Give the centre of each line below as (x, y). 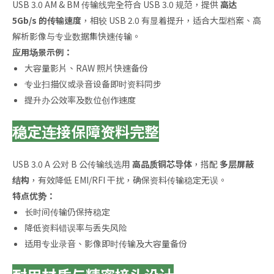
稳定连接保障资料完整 (86, 131)
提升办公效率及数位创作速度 (80, 100)
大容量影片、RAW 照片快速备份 (86, 68)
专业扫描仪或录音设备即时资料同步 (93, 84)
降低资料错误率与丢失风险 (76, 228)
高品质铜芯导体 (162, 164)
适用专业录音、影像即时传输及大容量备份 (106, 243)
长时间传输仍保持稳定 (67, 212)
